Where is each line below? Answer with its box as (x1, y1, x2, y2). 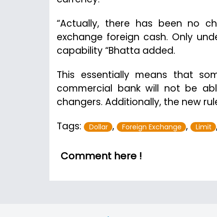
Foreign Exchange (122, 122, 182, 132)
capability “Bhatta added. (57, 44, 175, 57)
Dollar (89, 122, 108, 132)
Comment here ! (61, 149, 142, 163)
